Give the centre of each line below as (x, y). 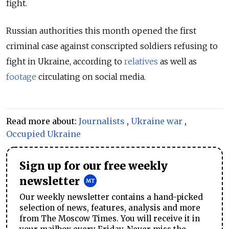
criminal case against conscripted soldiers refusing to (112, 46)
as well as (177, 62)
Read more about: (42, 121)
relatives (141, 62)
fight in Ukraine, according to (65, 62)
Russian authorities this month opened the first (101, 31)
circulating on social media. (91, 77)
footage (21, 77)
